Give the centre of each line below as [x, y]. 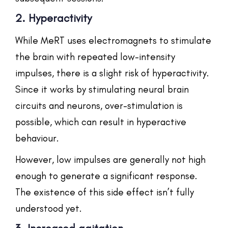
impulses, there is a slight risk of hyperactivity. [112, 73]
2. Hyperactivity [53, 18]
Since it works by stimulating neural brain [102, 89]
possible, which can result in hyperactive [101, 122]
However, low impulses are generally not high [110, 159]
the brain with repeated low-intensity [95, 56]
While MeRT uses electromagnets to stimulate [113, 40]
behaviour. [37, 138]
